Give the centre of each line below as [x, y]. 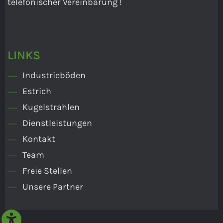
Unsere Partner [53, 187]
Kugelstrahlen [51, 107]
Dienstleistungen [57, 123]
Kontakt [39, 139]
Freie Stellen [47, 171]
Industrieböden [54, 75]
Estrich [37, 91]
